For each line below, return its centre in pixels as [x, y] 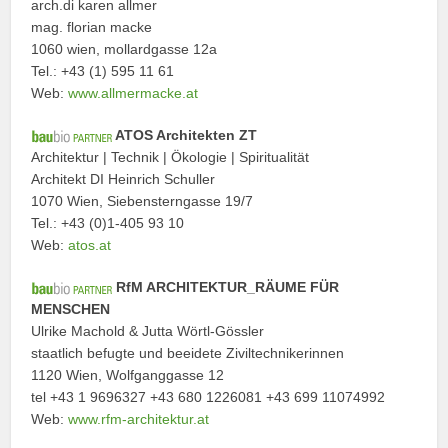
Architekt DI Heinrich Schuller [123, 178]
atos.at [90, 244]
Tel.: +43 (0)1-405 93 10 [108, 222]
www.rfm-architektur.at [139, 418]
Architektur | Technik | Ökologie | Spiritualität [170, 156]
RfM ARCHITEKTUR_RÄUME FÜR [226, 286]
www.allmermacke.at [133, 92]
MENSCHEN [71, 308]
